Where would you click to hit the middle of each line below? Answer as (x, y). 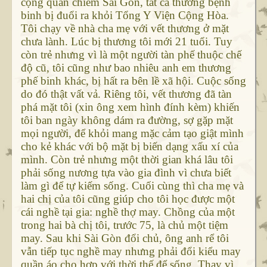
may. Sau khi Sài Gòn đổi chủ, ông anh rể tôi (125, 238)
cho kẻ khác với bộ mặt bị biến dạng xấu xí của (129, 147)
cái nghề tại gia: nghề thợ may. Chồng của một (128, 212)
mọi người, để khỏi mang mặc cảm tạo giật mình (132, 133)
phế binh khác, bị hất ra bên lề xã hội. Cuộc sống (133, 81)
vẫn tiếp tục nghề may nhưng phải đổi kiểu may (131, 252)
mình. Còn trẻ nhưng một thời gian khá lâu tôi (127, 160)
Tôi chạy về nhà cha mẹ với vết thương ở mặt (125, 29)
